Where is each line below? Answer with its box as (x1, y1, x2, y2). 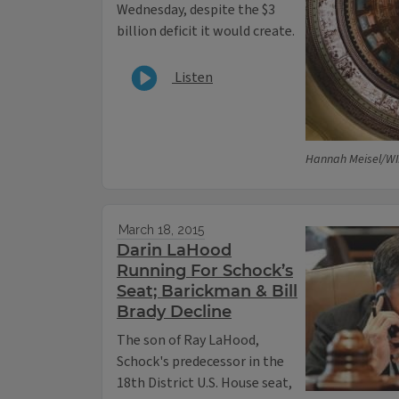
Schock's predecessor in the (117, 352, 284, 372)
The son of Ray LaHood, (117, 330, 259, 351)
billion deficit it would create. (117, 21, 297, 42)
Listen (172, 67, 213, 87)
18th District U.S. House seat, (117, 373, 292, 394)
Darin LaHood (117, 240, 232, 261)
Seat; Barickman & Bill (117, 281, 297, 302)
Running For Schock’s (117, 261, 293, 281)
